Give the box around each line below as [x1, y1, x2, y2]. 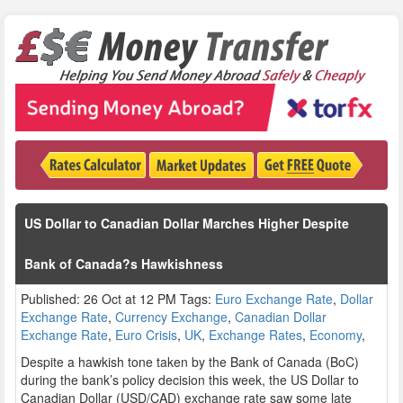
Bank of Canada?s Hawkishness [24, 254, 223, 273]
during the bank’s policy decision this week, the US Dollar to [21, 370, 359, 389]
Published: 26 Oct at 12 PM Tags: [21, 289, 215, 308]
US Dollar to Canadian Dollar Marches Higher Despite [24, 213, 349, 232]
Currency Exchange [115, 307, 228, 326]
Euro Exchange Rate [215, 289, 333, 308]
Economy [309, 325, 362, 344]
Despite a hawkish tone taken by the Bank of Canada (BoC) [21, 352, 359, 371]
